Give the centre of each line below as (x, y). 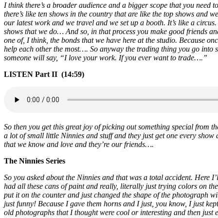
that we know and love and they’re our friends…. (79, 145)
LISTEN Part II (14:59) (44, 74)
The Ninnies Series (35, 161)
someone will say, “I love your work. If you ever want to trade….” (106, 58)
